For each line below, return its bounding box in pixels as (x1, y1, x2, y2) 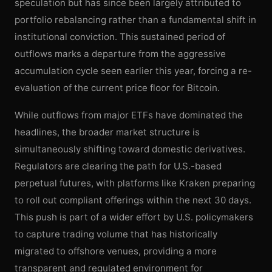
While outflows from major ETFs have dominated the (15, 109, 243, 121)
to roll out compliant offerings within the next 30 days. (15, 194, 251, 206)
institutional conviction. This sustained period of (15, 31, 225, 42)
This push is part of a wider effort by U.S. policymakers (15, 211, 253, 223)
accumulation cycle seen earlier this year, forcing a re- (15, 65, 252, 76)
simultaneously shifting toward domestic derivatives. (15, 143, 245, 155)
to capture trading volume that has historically (15, 228, 217, 240)
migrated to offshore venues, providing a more (15, 245, 217, 257)
